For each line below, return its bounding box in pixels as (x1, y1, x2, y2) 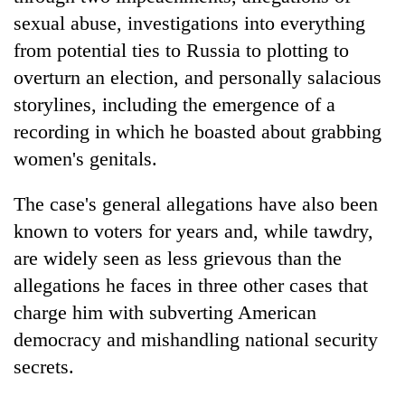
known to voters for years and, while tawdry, (14, 219, 373, 242)
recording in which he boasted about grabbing (14, 119, 381, 143)
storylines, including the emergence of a (14, 92, 335, 116)
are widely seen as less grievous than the (14, 246, 342, 269)
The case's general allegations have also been (14, 192, 378, 215)
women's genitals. (14, 146, 157, 170)
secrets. (14, 354, 74, 378)
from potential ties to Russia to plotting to (14, 38, 349, 61)
